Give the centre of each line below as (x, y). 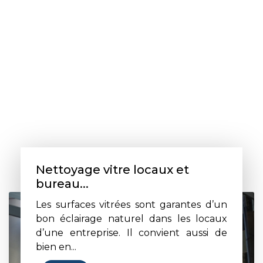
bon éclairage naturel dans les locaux (131, 219)
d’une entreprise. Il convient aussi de (131, 233)
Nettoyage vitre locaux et (112, 170)
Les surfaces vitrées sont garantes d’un (131, 205)
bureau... (62, 184)
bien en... (56, 247)
